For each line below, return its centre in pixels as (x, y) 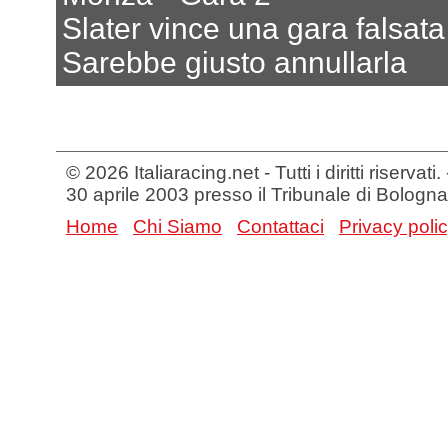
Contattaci (280, 226)
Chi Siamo (177, 226)
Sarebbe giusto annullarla (234, 62)
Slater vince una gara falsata (253, 28)
